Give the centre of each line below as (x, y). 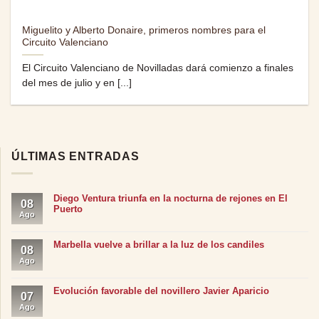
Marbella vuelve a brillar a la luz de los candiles (159, 245)
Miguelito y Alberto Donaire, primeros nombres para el (144, 30)
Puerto (68, 209)
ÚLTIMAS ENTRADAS (75, 156)
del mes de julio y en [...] (77, 83)
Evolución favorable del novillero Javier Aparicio (161, 291)
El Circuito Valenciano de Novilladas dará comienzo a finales (158, 68)
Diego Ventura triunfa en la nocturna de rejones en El (171, 199)
